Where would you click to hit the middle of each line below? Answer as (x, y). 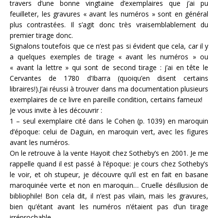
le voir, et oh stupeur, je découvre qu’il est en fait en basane (109, 174)
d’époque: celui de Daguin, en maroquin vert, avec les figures (109, 132)
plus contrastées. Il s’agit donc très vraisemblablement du (109, 25)
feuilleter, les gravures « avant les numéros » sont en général (109, 14)
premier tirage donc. (41, 35)
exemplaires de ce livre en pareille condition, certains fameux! (106, 100)
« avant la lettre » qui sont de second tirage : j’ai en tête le (109, 67)
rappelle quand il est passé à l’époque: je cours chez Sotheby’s (109, 164)
